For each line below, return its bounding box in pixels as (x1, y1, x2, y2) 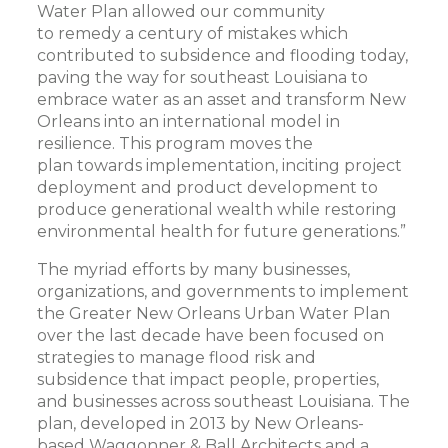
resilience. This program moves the (37, 134, 314, 153)
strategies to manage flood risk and (37, 348, 317, 367)
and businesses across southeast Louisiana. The (37, 392, 411, 411)
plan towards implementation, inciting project (37, 156, 403, 175)
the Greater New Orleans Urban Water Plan (37, 304, 391, 323)
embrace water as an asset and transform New (37, 90, 407, 109)
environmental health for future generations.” (37, 222, 407, 241)
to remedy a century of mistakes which (37, 24, 349, 43)
